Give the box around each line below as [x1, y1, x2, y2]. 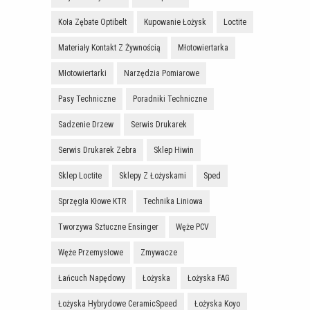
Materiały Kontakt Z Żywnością [58, 42, 161, 53]
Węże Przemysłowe [58, 247, 123, 257]
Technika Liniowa [143, 196, 203, 206]
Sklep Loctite [58, 170, 102, 181]
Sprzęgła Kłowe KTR [58, 196, 126, 206]
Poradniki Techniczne [133, 93, 207, 104]
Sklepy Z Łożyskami [119, 170, 186, 181]
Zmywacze [140, 247, 177, 257]
